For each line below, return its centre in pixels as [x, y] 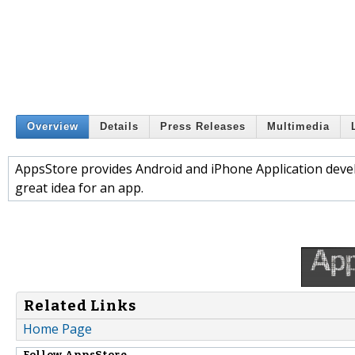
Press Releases [203, 127]
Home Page [57, 329]
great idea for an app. [79, 187]
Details [119, 127]
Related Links [80, 305]
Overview [53, 127]
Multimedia [298, 127]
